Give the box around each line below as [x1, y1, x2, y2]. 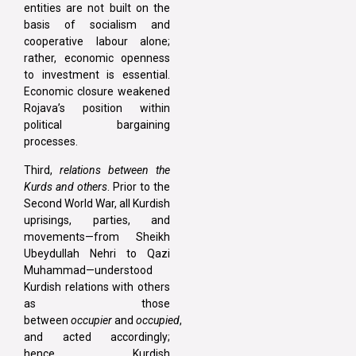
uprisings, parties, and [24, 213, 170, 226]
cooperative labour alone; [24, 35, 170, 48]
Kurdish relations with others [24, 280, 170, 293]
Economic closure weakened [24, 85, 170, 99]
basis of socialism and [24, 18, 170, 32]
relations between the [60, 163, 170, 176]
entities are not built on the [24, 2, 170, 15]
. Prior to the [107, 180, 170, 193]
